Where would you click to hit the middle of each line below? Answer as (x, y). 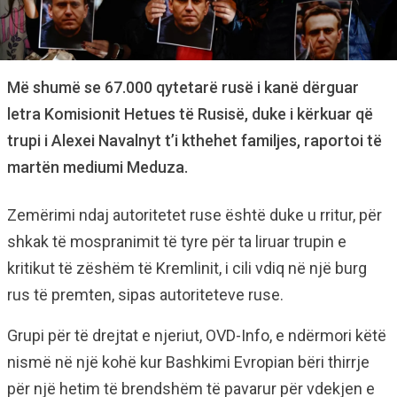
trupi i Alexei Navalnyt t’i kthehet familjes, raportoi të (195, 140)
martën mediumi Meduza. (97, 167)
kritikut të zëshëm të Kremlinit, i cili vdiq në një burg (187, 268)
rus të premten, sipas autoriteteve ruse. (145, 295)
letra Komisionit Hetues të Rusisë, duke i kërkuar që (190, 114)
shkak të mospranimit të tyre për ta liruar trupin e (177, 241)
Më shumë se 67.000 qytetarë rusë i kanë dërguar (183, 87)
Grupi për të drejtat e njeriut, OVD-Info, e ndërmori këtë (197, 335)
